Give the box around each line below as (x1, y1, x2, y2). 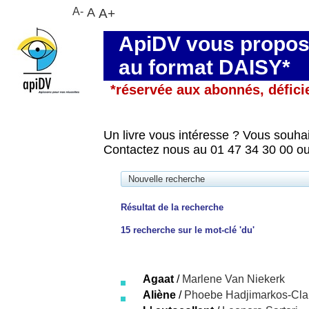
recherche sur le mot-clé (130, 225, 239, 235)
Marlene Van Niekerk (182, 273, 285, 285)
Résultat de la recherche (121, 202, 223, 212)
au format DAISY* (119, 56, 290, 79)
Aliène (143, 289, 176, 301)
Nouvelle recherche (128, 174, 205, 184)
